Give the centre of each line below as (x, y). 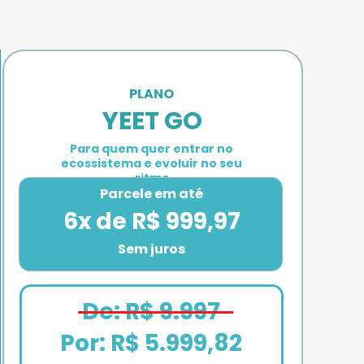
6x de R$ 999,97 (152, 222)
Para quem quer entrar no (151, 149)
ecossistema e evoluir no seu (151, 164)
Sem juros (152, 249)
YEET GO (153, 121)
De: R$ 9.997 (151, 311)
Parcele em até (152, 194)
